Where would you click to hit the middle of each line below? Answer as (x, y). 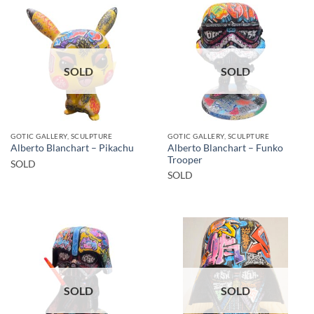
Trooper (185, 159)
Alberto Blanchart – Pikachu (72, 148)
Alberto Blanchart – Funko (225, 148)
